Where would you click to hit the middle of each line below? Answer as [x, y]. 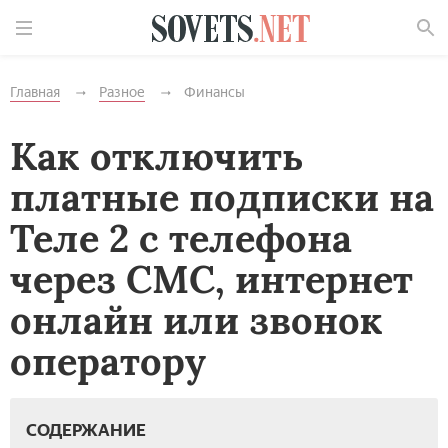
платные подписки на [222, 197]
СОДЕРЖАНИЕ [86, 430]
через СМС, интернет [211, 279]
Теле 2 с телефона [181, 238]
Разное [122, 92]
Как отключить [157, 156]
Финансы [214, 92]
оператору [108, 361]
